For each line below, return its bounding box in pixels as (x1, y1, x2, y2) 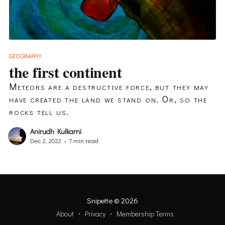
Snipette (87, 195, 113, 206)
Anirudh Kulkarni (30, 126, 81, 136)
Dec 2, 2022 (30, 136, 61, 145)
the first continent (9, 61, 122, 83)
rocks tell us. (9, 105, 70, 118)
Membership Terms (117, 209, 174, 219)
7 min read (67, 136, 98, 145)
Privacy (85, 209, 105, 219)
